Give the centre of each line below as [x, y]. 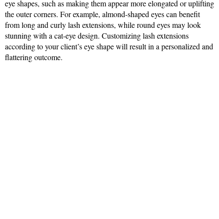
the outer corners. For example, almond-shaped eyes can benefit [102, 14]
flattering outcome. [34, 57]
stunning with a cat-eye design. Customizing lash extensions [97, 36]
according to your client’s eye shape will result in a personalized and [109, 46]
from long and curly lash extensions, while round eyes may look [103, 25]
